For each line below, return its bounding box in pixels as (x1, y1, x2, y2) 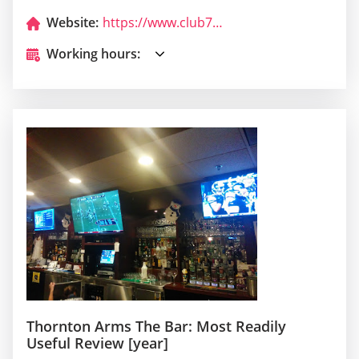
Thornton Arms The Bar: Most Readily (26, 317, 286, 337)
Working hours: (46, 45, 140, 63)
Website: (46, 14, 99, 32)
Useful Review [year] (26, 333, 168, 353)
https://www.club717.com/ (212, 14, 223, 32)
